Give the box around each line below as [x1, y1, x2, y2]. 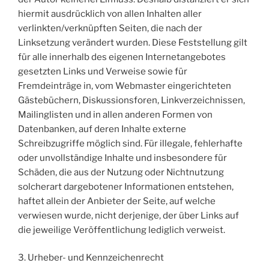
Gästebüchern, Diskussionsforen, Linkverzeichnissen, [18, 94, 245, 106]
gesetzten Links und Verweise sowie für [18, 65, 187, 77]
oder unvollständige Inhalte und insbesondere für [18, 152, 227, 163]
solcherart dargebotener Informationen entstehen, [18, 181, 234, 192]
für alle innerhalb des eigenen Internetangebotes [18, 51, 226, 62]
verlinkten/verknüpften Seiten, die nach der [18, 22, 202, 34]
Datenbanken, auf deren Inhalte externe [18, 123, 186, 134]
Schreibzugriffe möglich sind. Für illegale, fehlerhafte [18, 138, 243, 149]
